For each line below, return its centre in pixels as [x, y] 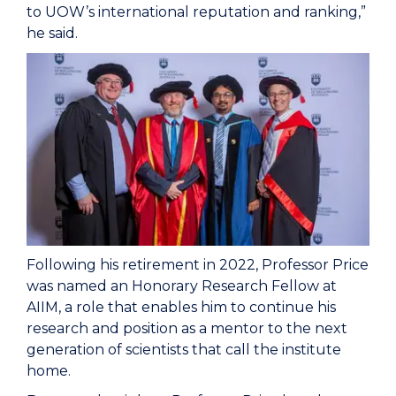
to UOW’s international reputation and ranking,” [196, 12]
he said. [54, 34]
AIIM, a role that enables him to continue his [181, 308]
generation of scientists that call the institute [184, 350]
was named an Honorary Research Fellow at [182, 286]
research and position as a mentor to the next [187, 329]
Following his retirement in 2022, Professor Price [198, 265]
